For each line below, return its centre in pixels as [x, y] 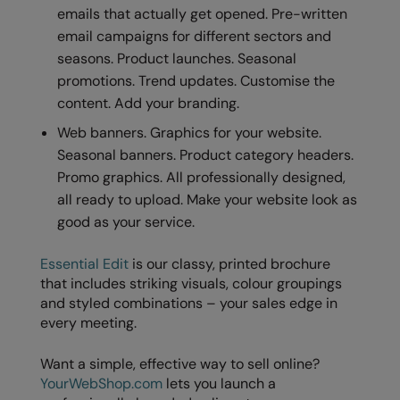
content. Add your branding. [149, 103]
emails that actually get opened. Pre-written [203, 13]
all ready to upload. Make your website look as [208, 199]
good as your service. [126, 221]
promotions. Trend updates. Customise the [196, 80]
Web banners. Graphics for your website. [190, 132]
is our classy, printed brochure [229, 263]
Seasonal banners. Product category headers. [206, 154]
